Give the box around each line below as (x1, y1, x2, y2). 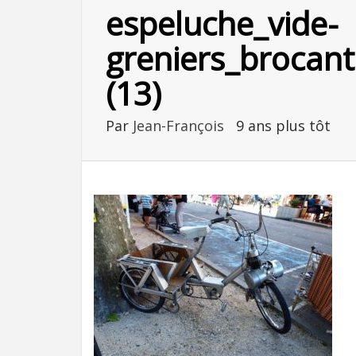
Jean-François (133, 116, 228, 135)
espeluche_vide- (106, 2, 339, 45)
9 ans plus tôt (236, 116, 331, 135)
